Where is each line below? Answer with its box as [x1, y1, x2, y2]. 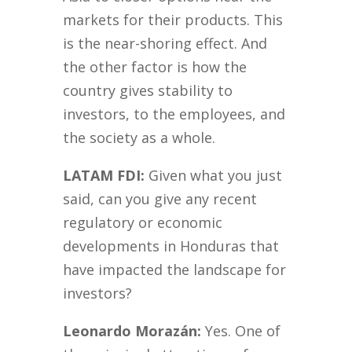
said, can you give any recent [63, 189, 258, 209]
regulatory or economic [63, 213, 223, 233]
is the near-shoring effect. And [63, 34, 268, 53]
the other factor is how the [63, 57, 247, 77]
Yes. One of [201, 321, 281, 341]
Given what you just [145, 166, 283, 185]
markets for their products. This [63, 10, 284, 30]
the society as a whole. [63, 128, 216, 148]
